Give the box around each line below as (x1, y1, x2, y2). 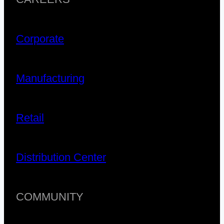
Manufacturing (16, 72, 84, 85)
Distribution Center (16, 151, 106, 164)
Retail (16, 111, 44, 124)
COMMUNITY (16, 190, 83, 203)
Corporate (16, 32, 64, 45)
